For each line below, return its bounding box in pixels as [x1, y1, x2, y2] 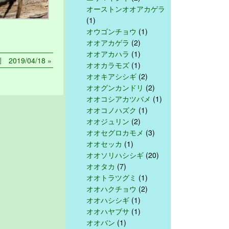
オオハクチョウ [86, 183, 136, 194]
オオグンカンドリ [86, 82, 144, 93]
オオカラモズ [86, 59, 129, 70]
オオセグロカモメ [86, 127, 144, 138]
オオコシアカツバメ [86, 93, 151, 104]
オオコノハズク [86, 104, 136, 115]
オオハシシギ [86, 194, 129, 205]
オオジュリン [86, 116, 129, 126]
